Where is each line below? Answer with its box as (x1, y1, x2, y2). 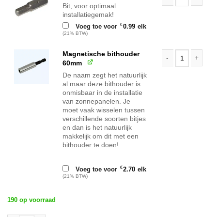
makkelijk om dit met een (62, 132, 139, 140)
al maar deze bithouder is (62, 80, 141, 88)
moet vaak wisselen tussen (62, 106, 145, 114)
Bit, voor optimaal (62, 2, 116, 10)
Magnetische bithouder (62, 49, 140, 58)
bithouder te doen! (62, 141, 119, 149)
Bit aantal (161, 6, 189, 14)
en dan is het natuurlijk (62, 124, 132, 132)
